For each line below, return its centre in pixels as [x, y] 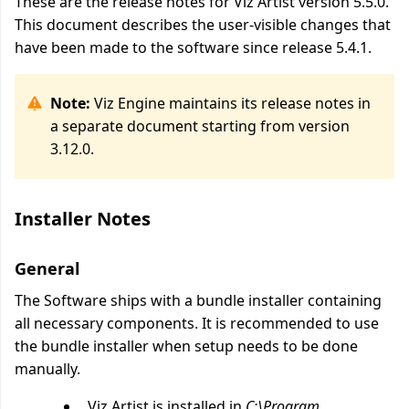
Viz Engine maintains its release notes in [231, 103]
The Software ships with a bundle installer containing [198, 300]
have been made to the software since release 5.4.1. [193, 47]
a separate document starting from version [200, 126]
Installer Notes [83, 219]
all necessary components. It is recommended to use [197, 323]
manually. [47, 369]
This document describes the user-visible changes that [203, 25]
